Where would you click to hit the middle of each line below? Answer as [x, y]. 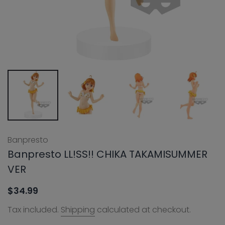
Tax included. [34, 209]
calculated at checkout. [143, 209]
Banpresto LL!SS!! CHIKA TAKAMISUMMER [107, 154]
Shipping [78, 209]
